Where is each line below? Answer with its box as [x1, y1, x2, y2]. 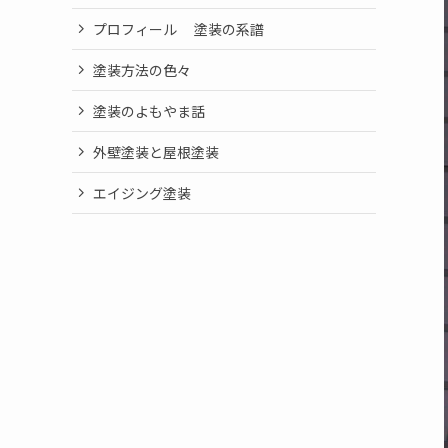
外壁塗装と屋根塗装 [93, 141, 219, 162]
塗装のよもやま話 [93, 100, 205, 121]
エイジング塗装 [93, 182, 191, 203]
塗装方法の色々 [93, 59, 191, 80]
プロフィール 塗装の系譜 [93, 18, 264, 39]
